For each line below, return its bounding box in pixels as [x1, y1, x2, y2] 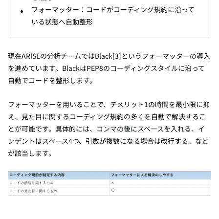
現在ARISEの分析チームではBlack [8, 50, 112, 61]
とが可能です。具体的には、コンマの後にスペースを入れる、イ [8, 123, 205, 133]
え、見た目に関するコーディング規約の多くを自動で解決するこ [8, 111, 206, 121]
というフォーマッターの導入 [121, 50, 210, 61]
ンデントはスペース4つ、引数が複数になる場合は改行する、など [8, 135, 209, 146]
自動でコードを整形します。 [8, 75, 96, 85]
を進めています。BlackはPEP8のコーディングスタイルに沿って [8, 63, 205, 73]
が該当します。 [8, 148, 55, 158]
